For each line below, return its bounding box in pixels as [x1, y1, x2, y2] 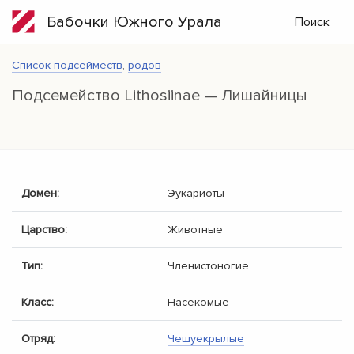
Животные [168, 223, 223, 236]
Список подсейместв [12, 58, 122, 72]
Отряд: [21, 332, 55, 345]
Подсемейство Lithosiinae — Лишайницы [12, 86, 307, 105]
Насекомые [168, 296, 229, 309]
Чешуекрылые [168, 332, 244, 345]
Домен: [21, 186, 59, 200]
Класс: [21, 296, 54, 309]
